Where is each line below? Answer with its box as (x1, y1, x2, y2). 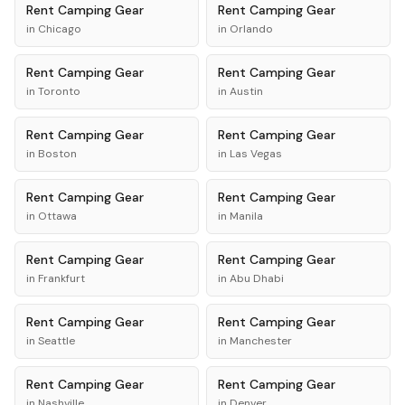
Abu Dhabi (230, 271, 284, 286)
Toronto (38, 84, 80, 99)
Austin (230, 84, 263, 99)
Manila (230, 209, 263, 223)
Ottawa (38, 209, 77, 223)
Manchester (230, 334, 292, 348)
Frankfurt (38, 271, 85, 286)
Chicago (38, 22, 81, 36)
